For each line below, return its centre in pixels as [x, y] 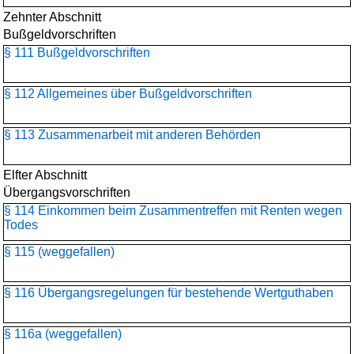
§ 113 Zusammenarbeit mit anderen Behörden [132, 135]
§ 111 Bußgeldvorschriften [77, 53]
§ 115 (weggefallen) [59, 252]
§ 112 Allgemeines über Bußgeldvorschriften [128, 94]
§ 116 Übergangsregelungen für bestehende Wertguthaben [169, 293]
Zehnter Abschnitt [52, 17]
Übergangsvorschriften [67, 192]
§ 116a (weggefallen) [63, 334]
